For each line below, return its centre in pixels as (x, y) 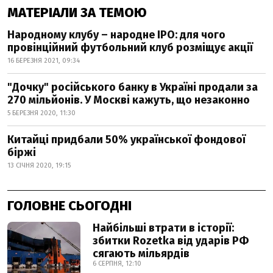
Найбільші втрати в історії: (163, 228)
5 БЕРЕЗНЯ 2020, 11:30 (41, 113)
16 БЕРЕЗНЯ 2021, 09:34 (44, 61)
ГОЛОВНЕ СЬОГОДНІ (69, 206)
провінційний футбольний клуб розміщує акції (130, 48)
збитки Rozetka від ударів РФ (171, 241)
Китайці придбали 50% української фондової (126, 140)
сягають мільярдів (141, 253)
